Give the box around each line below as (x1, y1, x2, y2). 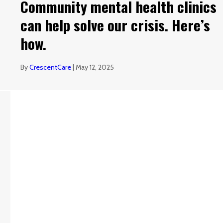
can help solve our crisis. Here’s (20, 14, 211, 36)
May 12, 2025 (76, 62, 114, 72)
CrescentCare (29, 62, 72, 72)
